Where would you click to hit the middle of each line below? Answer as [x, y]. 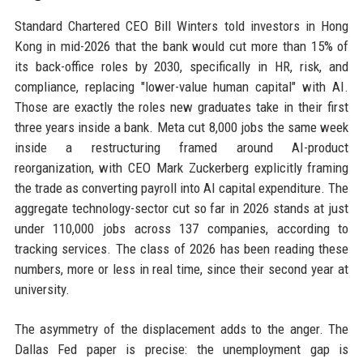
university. [42, 289]
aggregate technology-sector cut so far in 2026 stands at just [181, 208]
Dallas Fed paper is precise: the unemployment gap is [181, 349]
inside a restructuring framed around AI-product [181, 147]
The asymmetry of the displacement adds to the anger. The [181, 329]
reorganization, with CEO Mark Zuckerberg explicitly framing [181, 168]
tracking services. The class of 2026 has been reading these [181, 249]
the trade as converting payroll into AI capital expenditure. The [181, 188]
